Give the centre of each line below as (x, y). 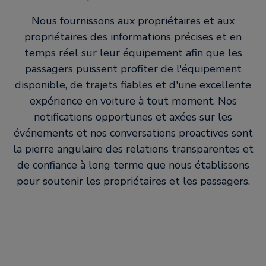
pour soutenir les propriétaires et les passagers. (133, 181)
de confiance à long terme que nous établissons (133, 165)
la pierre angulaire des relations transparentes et (133, 149)
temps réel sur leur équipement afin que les (133, 53)
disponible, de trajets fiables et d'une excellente (133, 85)
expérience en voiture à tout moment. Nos (133, 101)
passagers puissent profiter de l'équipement (133, 69)
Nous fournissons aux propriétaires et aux (133, 21)
